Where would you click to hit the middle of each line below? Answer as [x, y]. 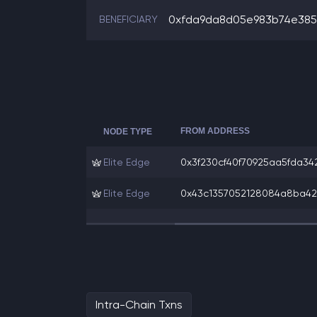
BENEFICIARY [128, 19]
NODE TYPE [128, 132]
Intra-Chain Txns [139, 305]
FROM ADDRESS [215, 131]
